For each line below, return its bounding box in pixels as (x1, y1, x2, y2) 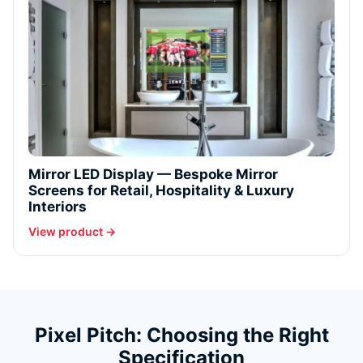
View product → (28, 224, 116, 239)
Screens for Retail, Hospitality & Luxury (28, 182, 294, 199)
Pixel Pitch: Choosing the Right (34, 323, 329, 348)
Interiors (28, 199, 87, 216)
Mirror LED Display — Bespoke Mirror (28, 166, 278, 183)
